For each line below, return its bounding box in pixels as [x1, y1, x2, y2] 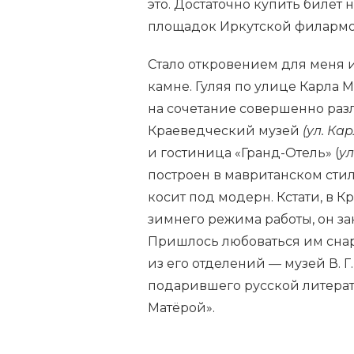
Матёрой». [148, 299, 215, 315]
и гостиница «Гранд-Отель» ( [148, 145, 339, 160]
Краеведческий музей [148, 122, 303, 138]
